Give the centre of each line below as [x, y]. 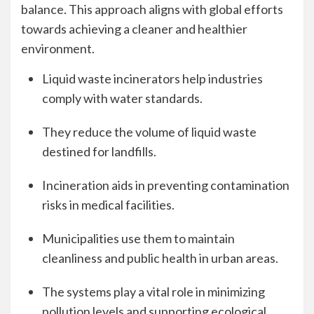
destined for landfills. [99, 151]
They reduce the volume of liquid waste [149, 132]
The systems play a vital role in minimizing [153, 292]
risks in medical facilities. [108, 205]
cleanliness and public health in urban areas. [160, 258]
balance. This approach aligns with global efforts [152, 9]
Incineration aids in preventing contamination [166, 185]
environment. [58, 48]
